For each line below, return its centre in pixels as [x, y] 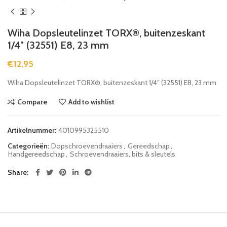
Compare [32, 102]
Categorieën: [29, 146]
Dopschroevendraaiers [87, 146]
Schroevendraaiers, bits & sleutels [123, 154]
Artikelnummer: [33, 130]
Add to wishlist [91, 102]
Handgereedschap [36, 154]
